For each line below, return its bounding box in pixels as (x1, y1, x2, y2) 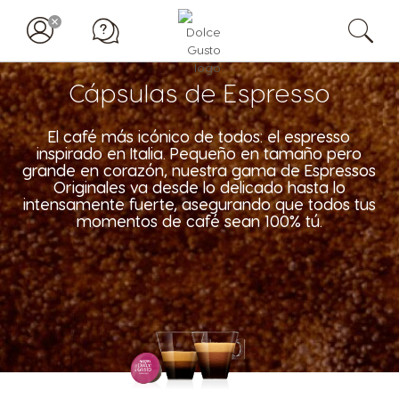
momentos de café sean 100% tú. (76, 211, 322, 230)
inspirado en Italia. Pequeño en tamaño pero (37, 143, 362, 162)
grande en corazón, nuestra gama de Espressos (22, 160, 377, 179)
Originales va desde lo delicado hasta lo (53, 177, 346, 196)
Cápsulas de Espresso (68, 77, 330, 107)
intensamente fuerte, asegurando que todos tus (22, 194, 376, 213)
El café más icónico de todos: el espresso (48, 126, 351, 145)
